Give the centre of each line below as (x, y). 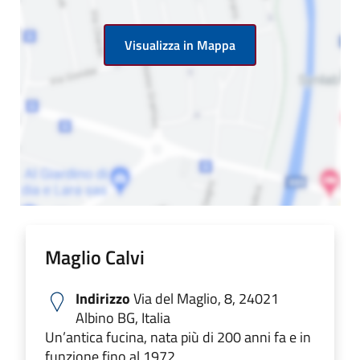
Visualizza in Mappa (180, 45)
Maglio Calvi (95, 257)
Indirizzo (103, 298)
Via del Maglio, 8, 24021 (205, 298)
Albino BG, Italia (123, 317)
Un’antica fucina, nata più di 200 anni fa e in (178, 337)
